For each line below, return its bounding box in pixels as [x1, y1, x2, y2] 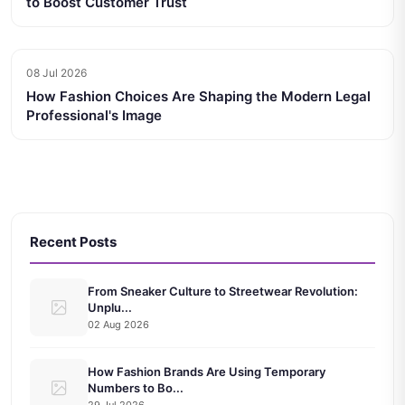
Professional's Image [26, 107, 162, 125]
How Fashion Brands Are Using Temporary [88, 363, 325, 379]
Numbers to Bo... [88, 380, 184, 395]
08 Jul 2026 [26, 66, 87, 80]
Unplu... [88, 299, 132, 315]
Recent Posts [30, 233, 117, 251]
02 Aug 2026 [88, 317, 149, 331]
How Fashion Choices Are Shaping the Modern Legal [26, 88, 371, 106]
